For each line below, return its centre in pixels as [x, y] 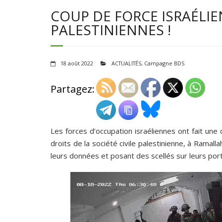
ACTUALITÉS [126, 63]
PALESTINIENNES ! [111, 30]
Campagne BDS [164, 63]
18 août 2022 [77, 63]
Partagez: [73, 89]
